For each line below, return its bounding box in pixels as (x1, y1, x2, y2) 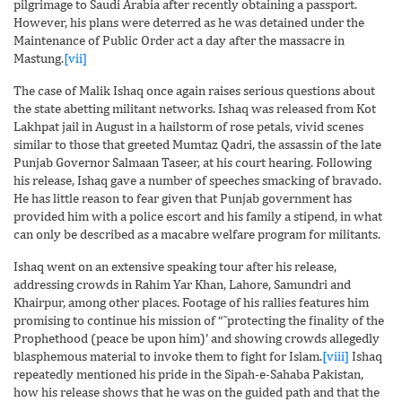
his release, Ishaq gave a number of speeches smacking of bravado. (13, 171, 381, 188)
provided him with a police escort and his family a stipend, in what (13, 207, 382, 223)
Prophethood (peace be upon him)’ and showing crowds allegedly (13, 329, 380, 345)
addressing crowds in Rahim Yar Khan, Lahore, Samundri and (13, 275, 351, 292)
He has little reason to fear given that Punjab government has (13, 189, 352, 205)
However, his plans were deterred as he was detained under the (13, 13, 364, 30)
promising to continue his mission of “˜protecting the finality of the (13, 311, 384, 328)
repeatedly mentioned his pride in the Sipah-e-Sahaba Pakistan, (13, 365, 363, 381)
